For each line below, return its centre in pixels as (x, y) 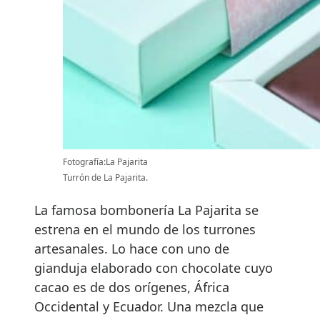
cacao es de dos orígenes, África (132, 287)
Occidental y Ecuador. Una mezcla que (149, 306)
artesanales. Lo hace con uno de (132, 248)
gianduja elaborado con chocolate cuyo (154, 267)
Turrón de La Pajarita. (105, 177)
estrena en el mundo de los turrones (145, 229)
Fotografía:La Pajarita (105, 161)
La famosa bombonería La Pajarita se (146, 210)
